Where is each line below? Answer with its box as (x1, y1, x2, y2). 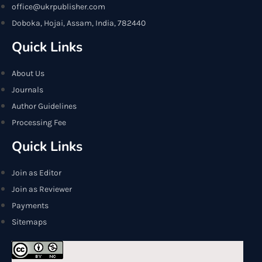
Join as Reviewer (12, 184, 72, 194)
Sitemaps (12, 217, 47, 227)
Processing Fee (12, 118, 66, 127)
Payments (12, 201, 49, 211)
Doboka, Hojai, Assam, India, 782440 (12, 18, 146, 28)
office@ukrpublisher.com (12, 2, 105, 12)
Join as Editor (12, 168, 61, 178)
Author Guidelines (12, 101, 77, 111)
